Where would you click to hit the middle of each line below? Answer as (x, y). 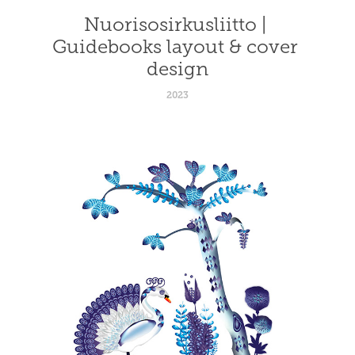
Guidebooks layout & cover (175, 46)
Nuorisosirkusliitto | (175, 24)
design (177, 69)
